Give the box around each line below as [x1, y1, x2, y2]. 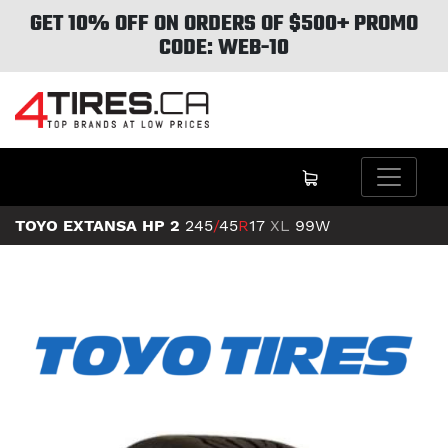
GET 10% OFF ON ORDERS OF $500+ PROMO [30, 7, 418, 41]
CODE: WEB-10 [159, 31, 289, 65]
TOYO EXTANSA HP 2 [15, 216, 180, 236]
